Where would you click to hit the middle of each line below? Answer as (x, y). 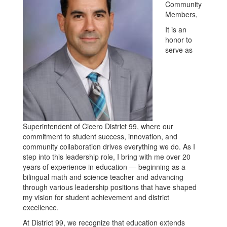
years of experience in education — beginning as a (104, 166)
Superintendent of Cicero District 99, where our (98, 126)
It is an (176, 29)
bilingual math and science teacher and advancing (103, 177)
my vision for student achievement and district (96, 197)
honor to (179, 39)
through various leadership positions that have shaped (110, 187)
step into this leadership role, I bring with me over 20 (107, 156)
